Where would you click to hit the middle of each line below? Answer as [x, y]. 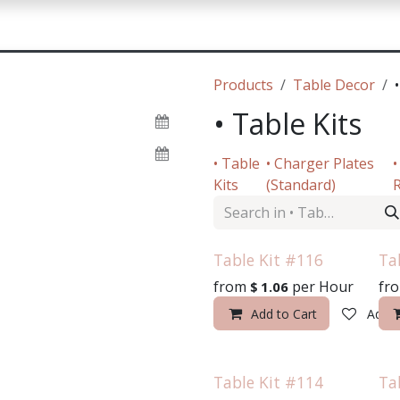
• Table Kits [287, 124]
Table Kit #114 [268, 382]
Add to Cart [284, 314]
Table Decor [334, 85]
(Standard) [300, 185]
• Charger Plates [320, 163]
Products [243, 85]
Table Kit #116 [268, 260]
